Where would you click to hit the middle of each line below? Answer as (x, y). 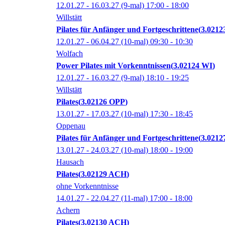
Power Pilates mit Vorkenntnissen (114, 66)
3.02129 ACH (104, 174)
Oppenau (71, 126)
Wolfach (70, 54)
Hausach (70, 162)
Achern (68, 210)
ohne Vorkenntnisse (87, 186)
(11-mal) (134, 198)
